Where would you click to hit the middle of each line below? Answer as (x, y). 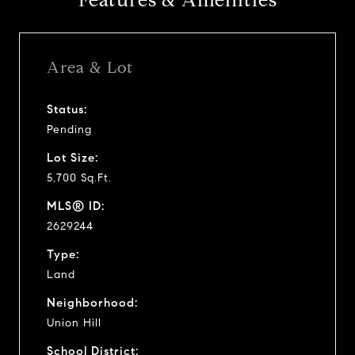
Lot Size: (73, 157)
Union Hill (74, 323)
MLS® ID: (76, 206)
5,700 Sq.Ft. (79, 177)
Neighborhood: (92, 302)
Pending (69, 129)
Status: (67, 109)
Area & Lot (90, 67)
